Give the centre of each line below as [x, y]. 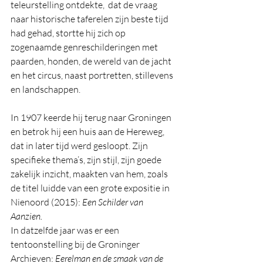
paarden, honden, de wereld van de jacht [92, 61]
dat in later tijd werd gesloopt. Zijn [80, 146]
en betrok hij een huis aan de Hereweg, [88, 132]
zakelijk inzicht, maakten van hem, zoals [90, 174]
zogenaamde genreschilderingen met [85, 47]
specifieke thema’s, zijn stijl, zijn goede [87, 160]
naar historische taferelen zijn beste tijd [90, 19]
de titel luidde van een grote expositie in [91, 188]
